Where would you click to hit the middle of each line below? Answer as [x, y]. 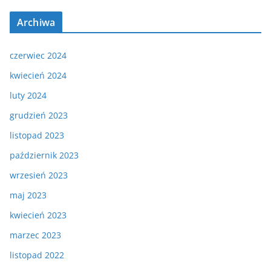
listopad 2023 [37, 135]
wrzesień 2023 [39, 175]
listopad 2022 [37, 255]
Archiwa [36, 22]
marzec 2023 [35, 235]
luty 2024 [28, 95]
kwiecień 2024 [38, 75]
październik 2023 [44, 155]
